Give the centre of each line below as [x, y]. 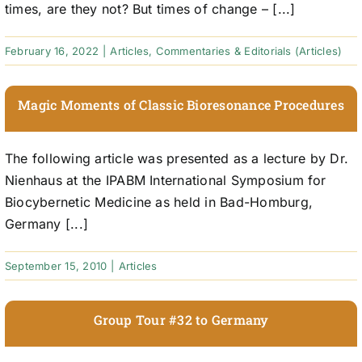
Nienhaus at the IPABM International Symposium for [165, 181]
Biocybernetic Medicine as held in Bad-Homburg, [159, 202]
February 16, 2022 [52, 51]
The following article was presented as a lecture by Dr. [177, 159]
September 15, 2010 [56, 266]
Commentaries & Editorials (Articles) [249, 51]
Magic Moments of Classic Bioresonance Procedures [181, 105]
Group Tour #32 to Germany [181, 320]
